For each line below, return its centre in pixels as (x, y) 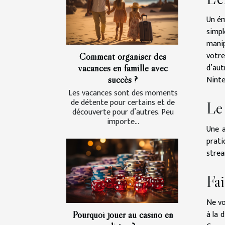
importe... (123, 122)
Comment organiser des (123, 57)
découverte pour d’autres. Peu (123, 113)
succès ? (123, 80)
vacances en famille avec (123, 68)
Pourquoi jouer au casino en (123, 214)
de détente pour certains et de (123, 103)
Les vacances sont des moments (123, 93)
